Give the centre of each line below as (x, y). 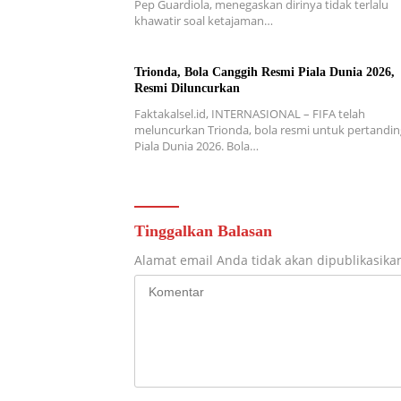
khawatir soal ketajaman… (204, 20)
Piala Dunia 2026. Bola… (196, 145)
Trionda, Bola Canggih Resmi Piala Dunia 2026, (264, 72)
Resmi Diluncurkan (187, 88)
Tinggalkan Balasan (203, 230)
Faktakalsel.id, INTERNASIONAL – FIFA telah (250, 113)
